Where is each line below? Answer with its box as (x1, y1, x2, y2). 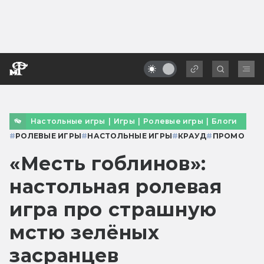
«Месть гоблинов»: (9, 151, 206, 175)
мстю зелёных (9, 220, 160, 244)
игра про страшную (9, 197, 217, 221)
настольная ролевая (9, 174, 222, 198)
